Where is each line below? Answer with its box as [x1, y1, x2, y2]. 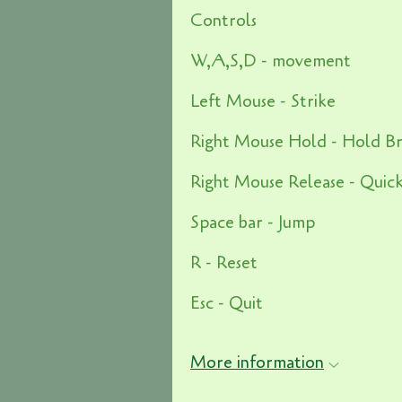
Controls [190, 9, 257, 33]
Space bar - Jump [190, 211, 315, 235]
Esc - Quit [190, 292, 263, 316]
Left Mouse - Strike [190, 90, 336, 114]
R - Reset [190, 251, 258, 275]
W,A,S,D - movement [190, 49, 351, 74]
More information [190, 351, 324, 375]
